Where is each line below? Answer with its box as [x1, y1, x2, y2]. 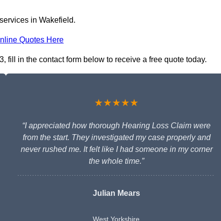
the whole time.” [89, 157, 144, 166]
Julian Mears [93, 189, 140, 198]
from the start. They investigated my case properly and [22, 133, 211, 142]
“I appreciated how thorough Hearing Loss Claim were [22, 121, 211, 130]
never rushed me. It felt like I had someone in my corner [20, 145, 213, 154]
